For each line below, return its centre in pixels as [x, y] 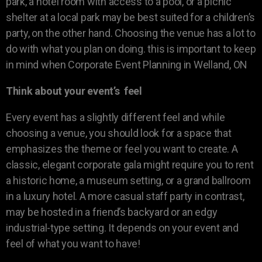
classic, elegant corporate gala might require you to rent [130, 164]
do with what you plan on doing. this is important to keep [131, 49]
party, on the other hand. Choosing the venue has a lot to [131, 33]
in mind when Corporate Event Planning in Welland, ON [127, 64]
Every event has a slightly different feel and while [116, 117]
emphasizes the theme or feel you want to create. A [122, 149]
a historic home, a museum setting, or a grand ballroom [128, 180]
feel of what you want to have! [73, 243]
